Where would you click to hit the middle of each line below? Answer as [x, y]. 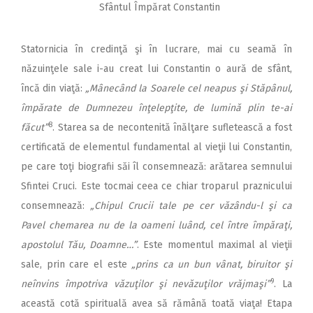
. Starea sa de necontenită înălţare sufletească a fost [172, 128]
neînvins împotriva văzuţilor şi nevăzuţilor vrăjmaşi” [146, 284]
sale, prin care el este [77, 265]
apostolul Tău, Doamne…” [79, 245]
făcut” [35, 128]
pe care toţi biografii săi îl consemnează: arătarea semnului [156, 167]
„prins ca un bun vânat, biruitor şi [212, 265]
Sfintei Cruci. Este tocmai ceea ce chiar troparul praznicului [156, 187]
